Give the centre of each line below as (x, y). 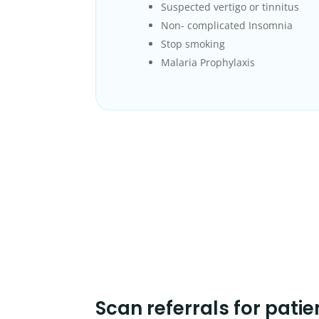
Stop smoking (193, 44)
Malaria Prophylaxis (208, 63)
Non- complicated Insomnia (227, 26)
